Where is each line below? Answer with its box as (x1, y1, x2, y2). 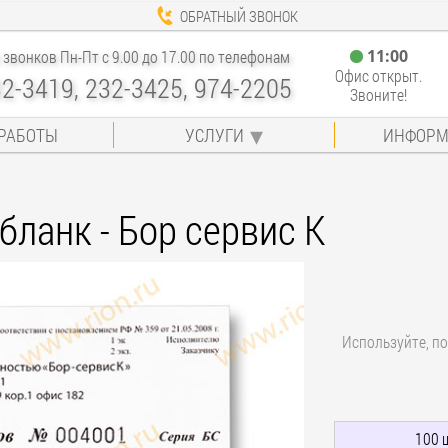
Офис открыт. (334, 65, 422, 87)
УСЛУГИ (184, 122, 244, 147)
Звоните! (349, 84, 407, 106)
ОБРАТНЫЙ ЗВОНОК (179, 6, 298, 26)
